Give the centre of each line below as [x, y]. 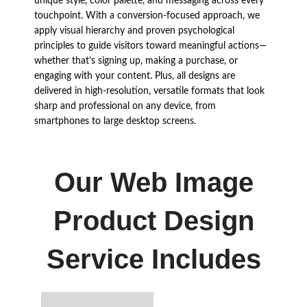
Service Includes [153, 259]
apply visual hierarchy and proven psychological [134, 31]
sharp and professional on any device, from [125, 107]
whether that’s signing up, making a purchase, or [136, 61]
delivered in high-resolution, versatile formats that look [149, 91]
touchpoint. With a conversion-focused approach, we [147, 16]
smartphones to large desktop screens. [115, 122]
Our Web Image [153, 183]
